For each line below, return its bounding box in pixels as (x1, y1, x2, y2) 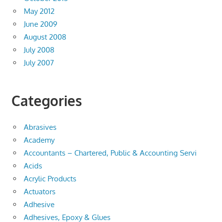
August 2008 (24, 32, 66, 42)
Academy (24, 135, 55, 145)
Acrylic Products (24, 173, 76, 183)
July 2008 (24, 45, 55, 55)
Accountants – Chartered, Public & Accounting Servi (24, 148, 197, 158)
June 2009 (24, 19, 57, 29)
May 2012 (24, 6, 55, 16)
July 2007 (24, 58, 54, 68)
